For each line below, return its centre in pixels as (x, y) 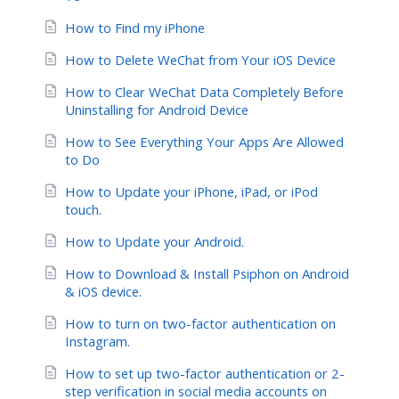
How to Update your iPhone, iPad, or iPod (191, 191)
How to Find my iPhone (135, 27)
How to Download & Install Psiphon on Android (207, 273)
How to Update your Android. (155, 241)
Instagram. (98, 341)
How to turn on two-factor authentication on (200, 323)
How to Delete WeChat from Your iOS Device (200, 59)
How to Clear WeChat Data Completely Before (204, 91)
